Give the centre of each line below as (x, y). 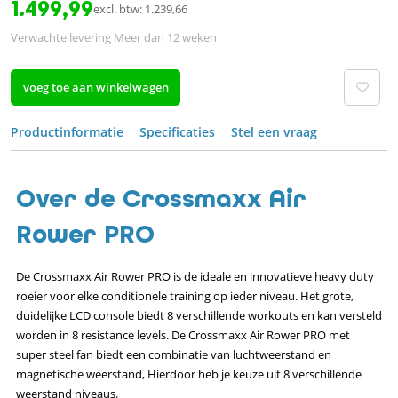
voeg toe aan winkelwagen (96, 87)
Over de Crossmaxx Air (161, 199)
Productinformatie (67, 131)
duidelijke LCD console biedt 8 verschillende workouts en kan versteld (199, 315)
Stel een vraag (274, 131)
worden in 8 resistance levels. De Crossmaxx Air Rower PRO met (183, 334)
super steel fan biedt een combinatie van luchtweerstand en (174, 354)
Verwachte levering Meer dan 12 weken (114, 37)
